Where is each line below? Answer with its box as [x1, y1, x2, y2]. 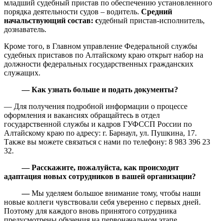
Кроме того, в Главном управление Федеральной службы [4, 41, 197, 50]
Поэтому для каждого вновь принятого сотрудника [4, 206, 177, 215]
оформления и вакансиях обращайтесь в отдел [4, 110, 160, 119]
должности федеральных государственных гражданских [4, 59, 193, 68]
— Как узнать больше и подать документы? [4, 85, 178, 94]
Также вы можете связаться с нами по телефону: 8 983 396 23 [4, 137, 210, 146]
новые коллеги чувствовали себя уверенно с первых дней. [4, 197, 201, 206]
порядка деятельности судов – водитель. [4, 7, 141, 16]
